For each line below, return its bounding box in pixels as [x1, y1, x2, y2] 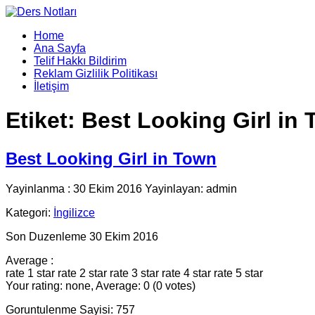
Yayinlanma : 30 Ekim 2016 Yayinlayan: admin [6, 182, 237, 195]
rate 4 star [162, 266, 211, 279]
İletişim [34, 80, 69, 92]
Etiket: [6, 108, 82, 134]
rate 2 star [58, 266, 107, 279]
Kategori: [6, 206, 53, 219]
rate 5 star [214, 266, 263, 279]
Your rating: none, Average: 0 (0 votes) [6, 279, 195, 292]
